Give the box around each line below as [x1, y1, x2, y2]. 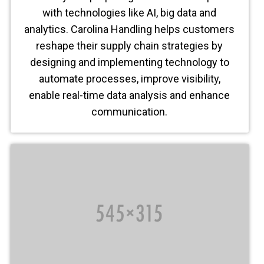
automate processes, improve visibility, [38, 72, 220, 85]
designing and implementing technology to [29, 56, 229, 69]
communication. [91, 105, 168, 118]
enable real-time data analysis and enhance [29, 89, 230, 102]
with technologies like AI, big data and [42, 6, 217, 19]
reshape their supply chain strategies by [36, 39, 223, 52]
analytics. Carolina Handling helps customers [24, 23, 235, 36]
